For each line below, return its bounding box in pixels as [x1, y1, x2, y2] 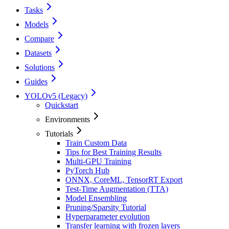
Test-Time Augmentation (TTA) [65, 185, 168, 194]
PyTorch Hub [65, 166, 109, 175]
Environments [45, 115, 90, 124]
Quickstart [45, 101, 78, 110]
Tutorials [45, 129, 73, 139]
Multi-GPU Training [65, 157, 131, 166]
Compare [25, 34, 54, 43]
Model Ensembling [65, 194, 127, 203]
